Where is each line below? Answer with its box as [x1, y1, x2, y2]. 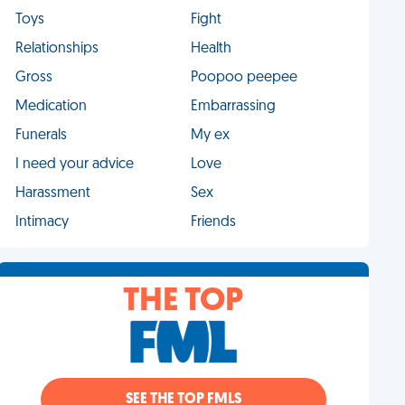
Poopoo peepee [190, 71, 297, 85]
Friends [190, 215, 236, 230]
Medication [15, 99, 88, 114]
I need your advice [15, 157, 135, 172]
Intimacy [15, 215, 70, 230]
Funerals [15, 128, 68, 143]
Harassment [15, 186, 91, 201]
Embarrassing [190, 99, 276, 114]
